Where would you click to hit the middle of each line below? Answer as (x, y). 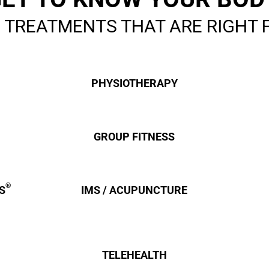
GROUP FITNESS (134, 137)
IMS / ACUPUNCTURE (134, 190)
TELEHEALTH (134, 255)
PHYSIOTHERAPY (134, 83)
